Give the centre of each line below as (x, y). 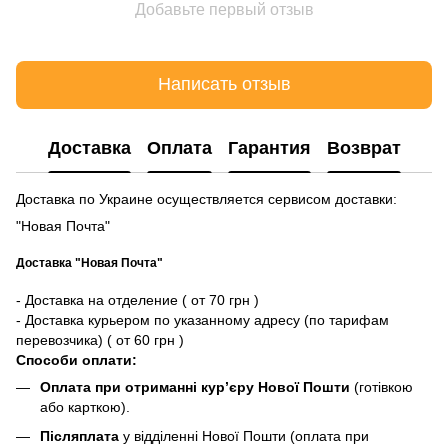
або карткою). (85, 407)
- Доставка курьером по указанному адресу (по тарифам (202, 320)
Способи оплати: (76, 360)
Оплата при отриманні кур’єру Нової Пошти (195, 387)
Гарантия (269, 148)
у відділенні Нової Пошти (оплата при (244, 435)
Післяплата (79, 435)
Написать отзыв (224, 84)
